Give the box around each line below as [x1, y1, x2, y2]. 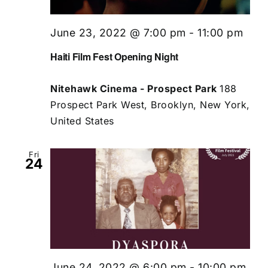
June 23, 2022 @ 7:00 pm [50, 26, 186, 39]
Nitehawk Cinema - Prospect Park [50, 83, 220, 95]
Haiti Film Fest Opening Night [50, 50, 179, 64]
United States [50, 115, 114, 127]
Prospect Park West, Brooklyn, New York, [50, 99, 250, 111]
